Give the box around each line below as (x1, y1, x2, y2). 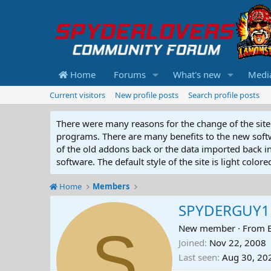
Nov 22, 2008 (209, 236, 266, 249)
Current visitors (50, 90, 105, 101)
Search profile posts (188, 90, 260, 101)
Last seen (178, 250, 217, 263)
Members (93, 181, 130, 192)
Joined (178, 236, 204, 249)
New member (178, 221, 235, 234)
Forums (114, 68, 146, 81)
